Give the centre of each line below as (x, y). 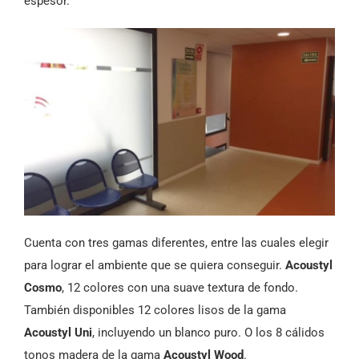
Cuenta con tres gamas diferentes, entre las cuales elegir (176, 243)
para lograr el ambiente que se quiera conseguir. (155, 266)
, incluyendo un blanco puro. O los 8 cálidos (208, 333)
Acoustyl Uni (58, 333)
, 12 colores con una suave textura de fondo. (180, 288)
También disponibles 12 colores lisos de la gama (155, 311)
